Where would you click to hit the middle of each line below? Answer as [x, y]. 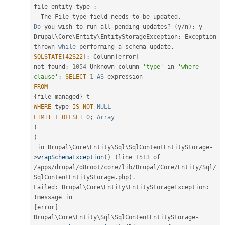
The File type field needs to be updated [109, 17]
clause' [46, 77]
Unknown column [115, 67]
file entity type [64, 7]
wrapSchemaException [71, 157]
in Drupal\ [55, 147]
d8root [90, 167]
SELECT [76, 77]
